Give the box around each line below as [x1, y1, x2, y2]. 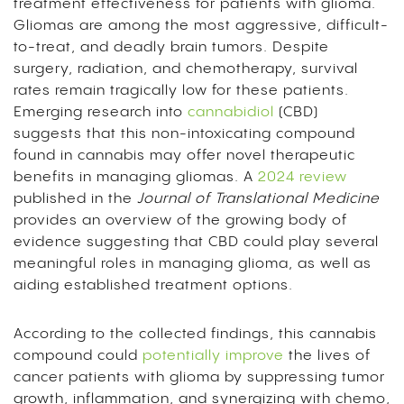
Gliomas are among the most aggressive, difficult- [14, 18, 389, 34]
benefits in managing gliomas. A [14, 170, 258, 186]
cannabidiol [188, 105, 274, 121]
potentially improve [142, 348, 284, 364]
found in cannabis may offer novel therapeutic [14, 148, 355, 164]
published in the [14, 191, 137, 207]
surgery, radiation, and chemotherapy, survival [14, 61, 358, 78]
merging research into [23, 105, 188, 121]
